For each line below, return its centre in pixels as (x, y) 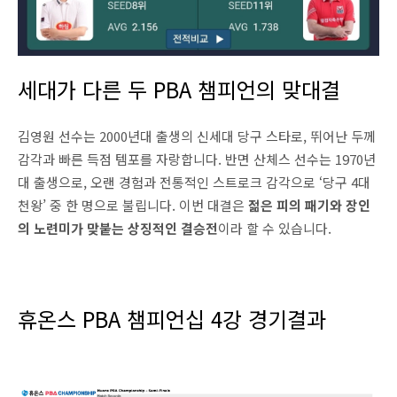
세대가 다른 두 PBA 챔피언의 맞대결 (179, 90)
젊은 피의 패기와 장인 (309, 206)
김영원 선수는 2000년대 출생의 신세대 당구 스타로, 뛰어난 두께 (197, 136)
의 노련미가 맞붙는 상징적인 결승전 (118, 229)
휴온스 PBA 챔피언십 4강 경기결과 (172, 319)
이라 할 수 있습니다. (275, 229)
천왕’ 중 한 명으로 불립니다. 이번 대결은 (131, 206)
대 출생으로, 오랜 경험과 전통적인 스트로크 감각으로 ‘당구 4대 (194, 183)
